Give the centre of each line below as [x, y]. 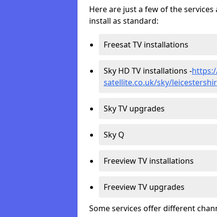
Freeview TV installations [149, 161]
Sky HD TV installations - [148, 71]
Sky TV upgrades [134, 108]
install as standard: [124, 21]
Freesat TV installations [146, 45]
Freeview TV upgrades [144, 187]
